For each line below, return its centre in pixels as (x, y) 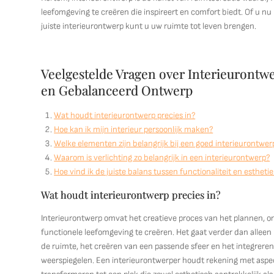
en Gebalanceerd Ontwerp (117, 90)
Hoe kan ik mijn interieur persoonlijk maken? (134, 129)
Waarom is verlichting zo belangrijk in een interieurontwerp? (162, 157)
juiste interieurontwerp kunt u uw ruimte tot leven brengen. (149, 26)
